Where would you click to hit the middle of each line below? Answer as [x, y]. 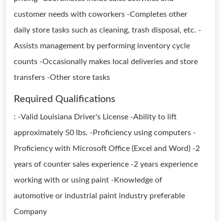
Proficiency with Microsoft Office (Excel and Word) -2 [107, 148]
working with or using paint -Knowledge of [88, 180]
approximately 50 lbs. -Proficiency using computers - [105, 133]
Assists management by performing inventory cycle [102, 46]
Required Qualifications [65, 99]
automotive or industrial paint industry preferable [99, 196]
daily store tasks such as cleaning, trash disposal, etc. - [108, 30]
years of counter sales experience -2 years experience [106, 164]
